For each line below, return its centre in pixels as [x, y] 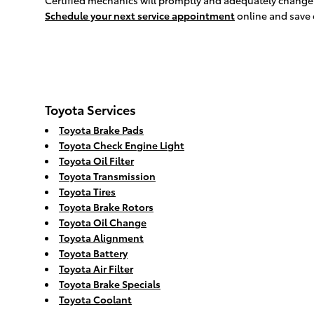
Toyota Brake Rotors [106, 207]
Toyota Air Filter [96, 269]
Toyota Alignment [101, 238]
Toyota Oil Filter [96, 161]
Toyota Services [90, 109]
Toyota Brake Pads [101, 130]
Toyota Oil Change [103, 223]
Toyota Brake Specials [110, 284]
